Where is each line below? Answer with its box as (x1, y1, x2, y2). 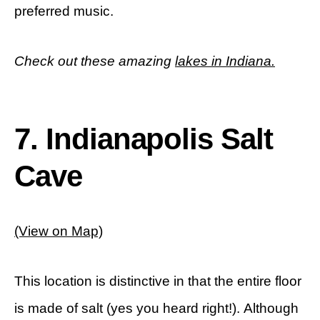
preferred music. (14, 3, 114, 19)
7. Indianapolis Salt (14, 121, 274, 156)
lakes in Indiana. (175, 53, 275, 69)
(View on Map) (14, 223, 103, 239)
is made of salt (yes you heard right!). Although (14, 300, 299, 316)
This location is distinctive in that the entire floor (14, 273, 301, 289)
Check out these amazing (14, 53, 175, 69)
